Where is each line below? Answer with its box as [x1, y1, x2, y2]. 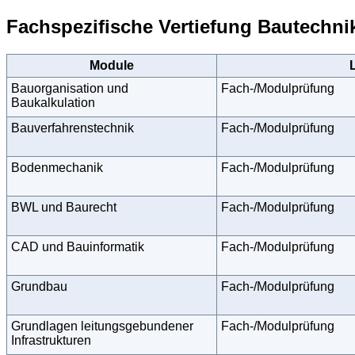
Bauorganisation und [11, 81, 128, 95]
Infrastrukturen [11, 333, 91, 347]
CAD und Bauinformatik [11, 239, 144, 254]
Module [90, 58, 134, 72]
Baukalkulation [11, 95, 95, 109]
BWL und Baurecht [11, 200, 116, 214]
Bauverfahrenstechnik [11, 120, 134, 135]
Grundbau [11, 279, 67, 293]
